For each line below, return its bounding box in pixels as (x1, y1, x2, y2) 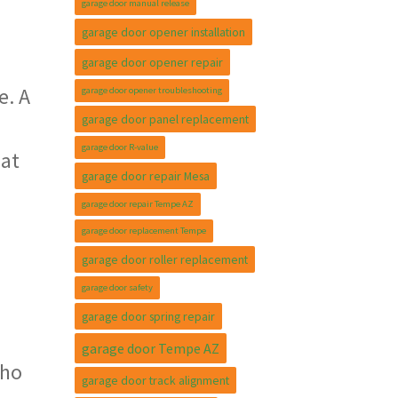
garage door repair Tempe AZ (81, 198, 194, 210)
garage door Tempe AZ (81, 339, 219, 357)
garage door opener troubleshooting (81, 84, 222, 96)
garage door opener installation (81, 24, 245, 40)
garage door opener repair (81, 54, 223, 70)
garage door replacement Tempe (81, 225, 206, 236)
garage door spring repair (81, 308, 215, 324)
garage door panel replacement (81, 111, 249, 127)
